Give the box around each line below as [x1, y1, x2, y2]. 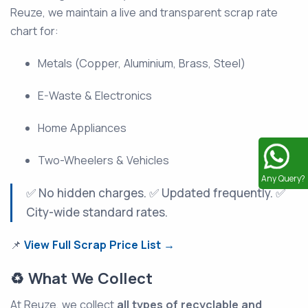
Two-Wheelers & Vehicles [38, 153, 169, 168]
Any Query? [261, 172, 305, 184]
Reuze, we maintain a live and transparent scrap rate [10, 5, 278, 21]
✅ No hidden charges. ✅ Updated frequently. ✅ [26, 185, 285, 201]
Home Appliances [38, 120, 126, 136]
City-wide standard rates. [26, 204, 168, 221]
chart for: [10, 23, 58, 39]
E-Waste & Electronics [38, 88, 152, 104]
